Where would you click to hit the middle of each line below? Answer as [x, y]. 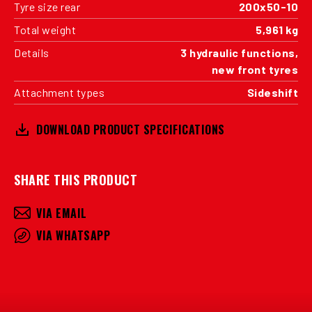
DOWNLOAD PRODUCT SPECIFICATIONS [131, 129]
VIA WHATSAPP [73, 235]
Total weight [45, 29]
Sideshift [272, 92]
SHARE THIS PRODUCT [76, 179]
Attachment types [59, 92]
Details [32, 52]
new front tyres [255, 69]
